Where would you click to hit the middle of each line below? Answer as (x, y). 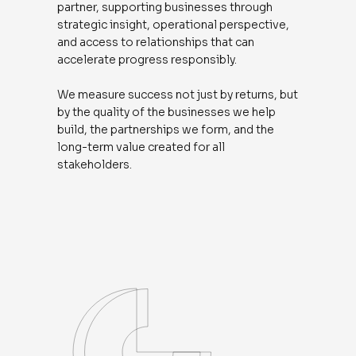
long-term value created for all (141, 147)
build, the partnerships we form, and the (165, 129)
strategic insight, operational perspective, (173, 24)
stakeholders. (94, 164)
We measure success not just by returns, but (177, 94)
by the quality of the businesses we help (166, 112)
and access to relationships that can (155, 42)
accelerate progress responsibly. (147, 59)
